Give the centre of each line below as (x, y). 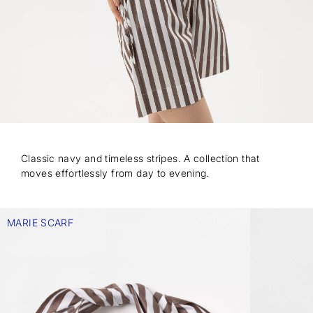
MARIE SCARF (41, 223)
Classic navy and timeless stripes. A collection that (140, 159)
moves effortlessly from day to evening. (115, 173)
